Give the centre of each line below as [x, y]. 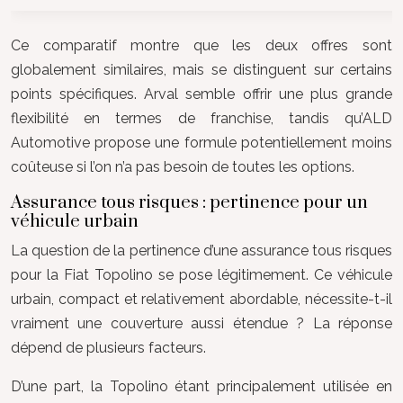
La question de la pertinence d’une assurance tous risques [201, 251]
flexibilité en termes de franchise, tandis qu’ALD [201, 118]
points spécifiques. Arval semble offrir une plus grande [201, 94]
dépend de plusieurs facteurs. [108, 348]
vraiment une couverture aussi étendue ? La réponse [201, 323]
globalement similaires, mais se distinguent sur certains [201, 70]
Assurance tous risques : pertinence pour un [189, 203]
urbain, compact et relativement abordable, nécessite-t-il [201, 299]
